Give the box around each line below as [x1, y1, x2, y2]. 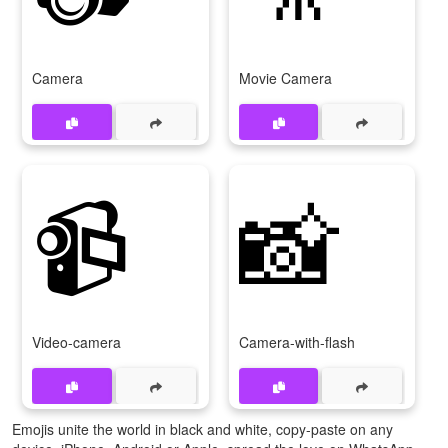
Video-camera [32, 332, 121, 353]
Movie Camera [238, 68, 332, 89]
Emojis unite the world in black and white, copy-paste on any [12, 419, 393, 440]
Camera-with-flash [238, 332, 355, 353]
